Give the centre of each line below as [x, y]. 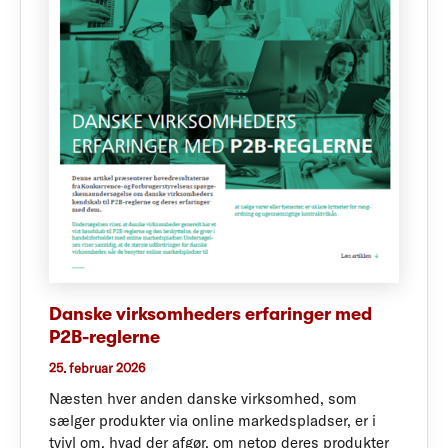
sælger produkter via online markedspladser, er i [212, 420]
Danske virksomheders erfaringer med [210, 313]
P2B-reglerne [104, 336]
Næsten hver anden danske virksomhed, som [203, 398]
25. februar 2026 [97, 367]
